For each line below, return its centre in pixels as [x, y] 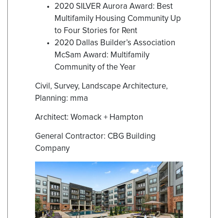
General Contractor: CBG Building [95, 137]
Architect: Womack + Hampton [89, 118]
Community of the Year [95, 68]
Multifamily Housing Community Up [118, 19]
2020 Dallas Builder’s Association [115, 43]
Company [52, 149]
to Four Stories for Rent [96, 31]
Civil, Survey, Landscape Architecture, [101, 87]
